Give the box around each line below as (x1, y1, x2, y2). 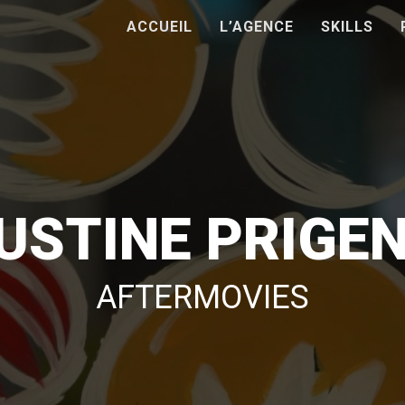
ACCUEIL (127, 18, 193, 35)
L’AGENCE (220, 18, 294, 35)
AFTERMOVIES (96, 278, 309, 316)
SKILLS (321, 18, 373, 35)
